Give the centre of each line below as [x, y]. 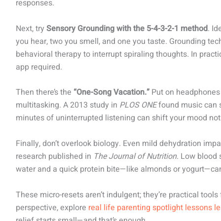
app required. [39, 67]
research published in [55, 156]
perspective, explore [52, 207]
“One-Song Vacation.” [111, 92]
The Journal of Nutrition [135, 156]
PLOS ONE [138, 105]
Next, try [31, 28]
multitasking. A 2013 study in [68, 105]
